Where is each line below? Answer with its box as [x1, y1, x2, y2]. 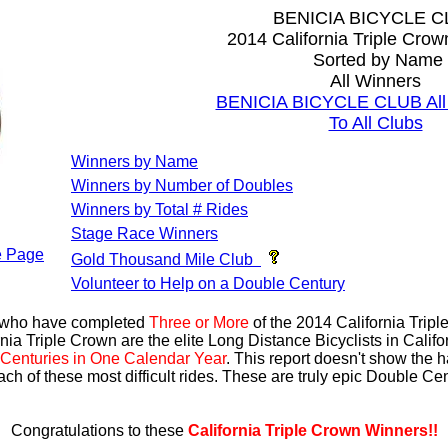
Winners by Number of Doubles [71, 177, 293, 194]
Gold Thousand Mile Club [71, 251, 253, 268]
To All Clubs [328, 113, 423, 133]
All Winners [330, 71, 421, 91]
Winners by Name [71, 153, 198, 170]
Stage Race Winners [71, 225, 218, 242]
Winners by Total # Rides [71, 201, 248, 218]
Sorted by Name [308, 50, 443, 70]
